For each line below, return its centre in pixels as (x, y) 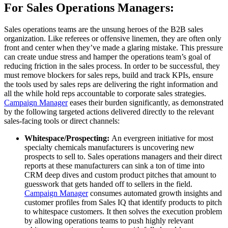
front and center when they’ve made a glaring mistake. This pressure (113, 48)
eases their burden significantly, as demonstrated (146, 103)
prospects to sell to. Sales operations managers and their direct (123, 157)
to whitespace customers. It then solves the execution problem (123, 212)
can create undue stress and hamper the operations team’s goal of (107, 57)
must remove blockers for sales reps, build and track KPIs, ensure (109, 75)
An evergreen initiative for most (162, 138)
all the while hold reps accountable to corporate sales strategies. (105, 94)
